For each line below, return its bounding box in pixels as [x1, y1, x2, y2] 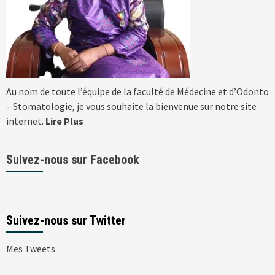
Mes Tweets [6, 242, 55, 255]
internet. [6, 114, 45, 127]
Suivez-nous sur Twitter [6, 212, 126, 228]
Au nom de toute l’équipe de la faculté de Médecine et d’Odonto [6, 85, 269, 98]
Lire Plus [45, 114, 83, 127]
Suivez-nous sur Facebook [6, 152, 139, 167]
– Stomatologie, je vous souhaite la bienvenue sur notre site [6, 99, 257, 112]
